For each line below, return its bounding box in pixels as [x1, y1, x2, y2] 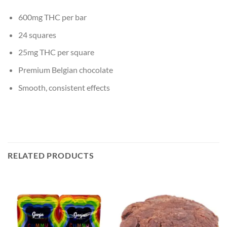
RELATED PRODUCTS [8, 150, 94, 161]
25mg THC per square [18, 47, 94, 57]
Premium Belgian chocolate [18, 65, 113, 75]
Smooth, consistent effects [18, 82, 110, 92]
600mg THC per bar [18, 12, 87, 22]
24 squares [18, 29, 56, 40]
